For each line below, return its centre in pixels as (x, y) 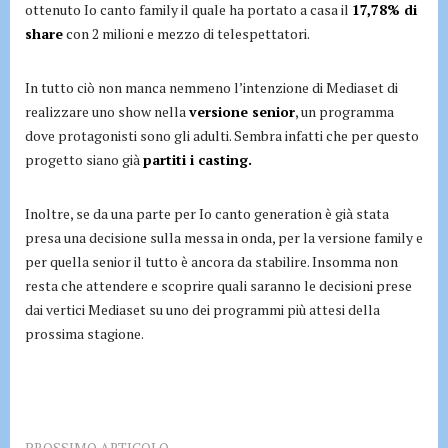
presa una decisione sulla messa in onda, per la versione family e (224, 237)
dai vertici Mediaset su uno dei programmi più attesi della (202, 309)
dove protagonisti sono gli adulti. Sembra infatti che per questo (222, 135)
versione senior (242, 111)
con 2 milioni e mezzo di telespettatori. (186, 33)
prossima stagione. (84, 333)
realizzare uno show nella (107, 111)
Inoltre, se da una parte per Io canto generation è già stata (207, 213)
